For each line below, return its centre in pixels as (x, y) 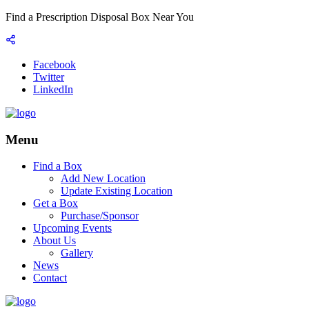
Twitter (49, 77)
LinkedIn (53, 89)
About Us (54, 241)
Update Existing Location (117, 191)
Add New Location (103, 179)
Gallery (77, 253)
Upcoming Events (72, 228)
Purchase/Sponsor (100, 216)
